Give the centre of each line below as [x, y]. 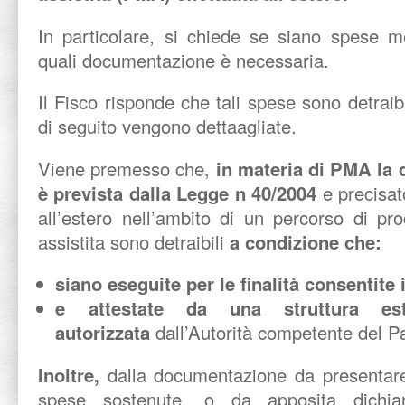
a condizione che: [303, 241]
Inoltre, [73, 374]
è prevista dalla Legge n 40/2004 [178, 193]
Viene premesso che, [127, 168]
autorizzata [106, 332]
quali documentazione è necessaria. [184, 60]
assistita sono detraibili [131, 241]
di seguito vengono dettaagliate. [167, 126]
